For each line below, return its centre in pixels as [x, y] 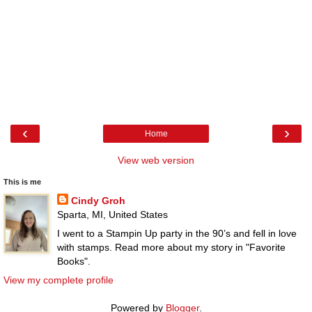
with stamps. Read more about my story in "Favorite [171, 247]
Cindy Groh [98, 200]
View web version [156, 160]
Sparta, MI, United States [112, 214]
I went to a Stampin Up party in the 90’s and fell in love [177, 233]
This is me [22, 181]
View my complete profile [58, 280]
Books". [73, 261]
